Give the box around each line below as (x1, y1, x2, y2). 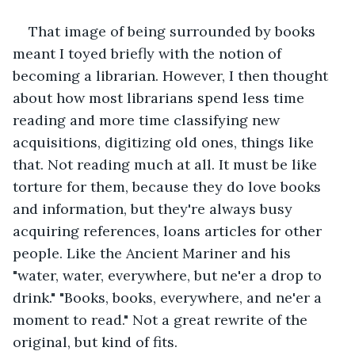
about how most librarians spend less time (13, 88, 308, 107)
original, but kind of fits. (13, 332, 177, 351)
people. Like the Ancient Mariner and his (13, 243, 295, 262)
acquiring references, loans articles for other (13, 221, 326, 240)
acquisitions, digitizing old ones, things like (13, 132, 318, 151)
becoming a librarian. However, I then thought (13, 66, 332, 85)
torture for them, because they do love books (13, 177, 325, 196)
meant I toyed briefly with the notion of (13, 44, 285, 63)
